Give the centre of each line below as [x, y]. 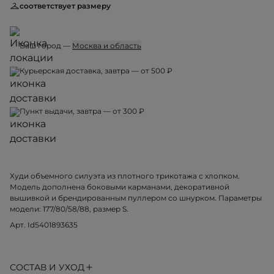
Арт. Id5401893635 [44, 225]
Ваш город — [46, 46]
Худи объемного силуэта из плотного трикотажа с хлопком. [125, 176]
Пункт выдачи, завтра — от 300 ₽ [82, 111]
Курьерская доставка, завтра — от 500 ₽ [96, 71]
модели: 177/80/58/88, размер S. [69, 209]
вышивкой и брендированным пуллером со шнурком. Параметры [136, 198]
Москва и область [107, 46]
